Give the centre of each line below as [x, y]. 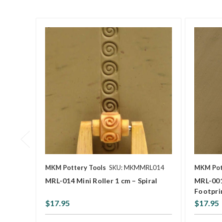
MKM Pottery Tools [76, 167]
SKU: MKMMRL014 [137, 167]
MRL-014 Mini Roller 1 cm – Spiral [101, 180]
